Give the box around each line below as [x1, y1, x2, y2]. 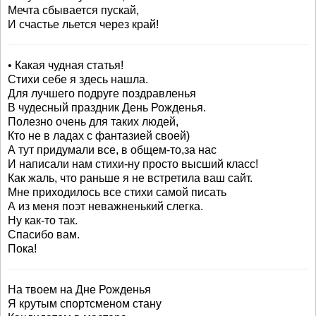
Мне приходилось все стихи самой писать [8, 186, 226, 198]
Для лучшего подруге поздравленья [8, 87, 196, 99]
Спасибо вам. [8, 229, 80, 241]
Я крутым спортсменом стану [8, 298, 162, 310]
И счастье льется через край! [8, 18, 159, 30]
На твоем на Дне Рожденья [8, 284, 151, 296]
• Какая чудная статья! [8, 59, 123, 71]
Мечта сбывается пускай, [8, 4, 139, 16]
